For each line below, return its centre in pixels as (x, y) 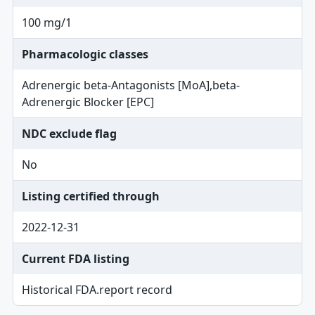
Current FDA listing (75, 259)
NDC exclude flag (69, 134)
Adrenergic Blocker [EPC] (88, 102)
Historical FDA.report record (97, 290)
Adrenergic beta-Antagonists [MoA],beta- (130, 85)
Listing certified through (90, 196)
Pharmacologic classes (85, 54)
